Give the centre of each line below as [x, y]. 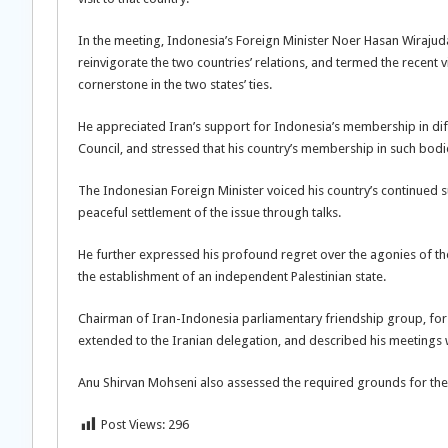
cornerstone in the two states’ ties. [175, 84]
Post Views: [133, 424]
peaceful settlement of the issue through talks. [209, 212]
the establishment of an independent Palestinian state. [232, 276]
